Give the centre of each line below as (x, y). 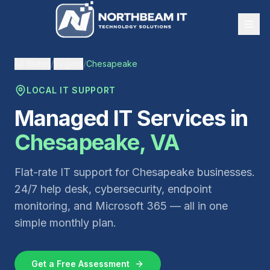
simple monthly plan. (65, 223)
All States (33, 64)
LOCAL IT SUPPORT (71, 90)
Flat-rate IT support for (73, 172)
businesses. (224, 172)
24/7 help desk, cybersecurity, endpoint (113, 189)
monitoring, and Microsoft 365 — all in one (121, 206)
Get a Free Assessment (80, 264)
